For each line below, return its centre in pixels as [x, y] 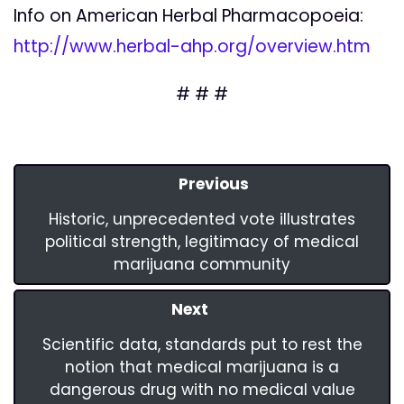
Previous [214, 184]
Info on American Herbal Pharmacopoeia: [188, 16]
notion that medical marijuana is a [202, 367]
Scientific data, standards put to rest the [202, 345]
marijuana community [202, 265]
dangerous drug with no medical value [202, 390]
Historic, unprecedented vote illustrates [202, 220]
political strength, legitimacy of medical [202, 242]
